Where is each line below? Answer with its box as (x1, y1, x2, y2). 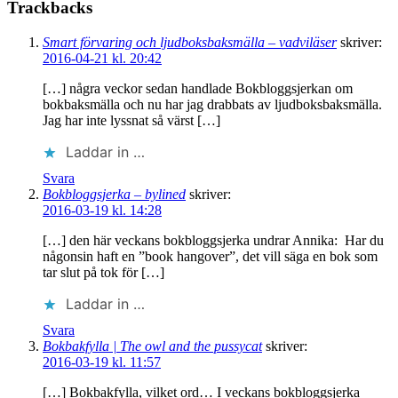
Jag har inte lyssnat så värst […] (43, 112, 220, 128)
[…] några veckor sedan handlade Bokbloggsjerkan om (43, 80, 353, 96)
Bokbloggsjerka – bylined (43, 186, 186, 202)
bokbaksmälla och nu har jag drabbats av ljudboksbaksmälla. (43, 96, 382, 112)
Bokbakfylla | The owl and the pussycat (43, 338, 262, 354)
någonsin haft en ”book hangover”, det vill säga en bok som (43, 248, 378, 264)
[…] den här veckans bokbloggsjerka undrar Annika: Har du (43, 232, 384, 248)
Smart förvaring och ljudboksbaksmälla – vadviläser (43, 34, 337, 50)
